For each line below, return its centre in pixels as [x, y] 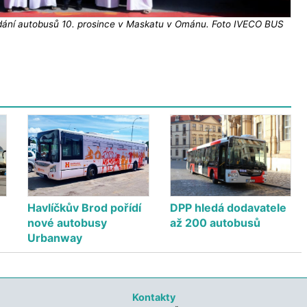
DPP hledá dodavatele [228, 208]
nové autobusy [67, 223]
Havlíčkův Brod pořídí [85, 208]
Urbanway [55, 238]
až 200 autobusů [215, 223]
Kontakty [153, 297]
